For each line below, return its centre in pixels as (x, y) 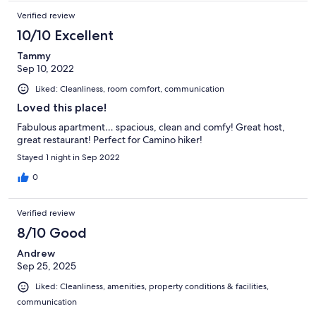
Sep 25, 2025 (47, 266)
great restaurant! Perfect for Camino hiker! (110, 140)
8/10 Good (52, 233)
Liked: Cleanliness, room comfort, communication (130, 89)
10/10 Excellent (65, 36)
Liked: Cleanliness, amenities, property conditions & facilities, (152, 287)
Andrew (36, 254)
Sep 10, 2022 (45, 69)
